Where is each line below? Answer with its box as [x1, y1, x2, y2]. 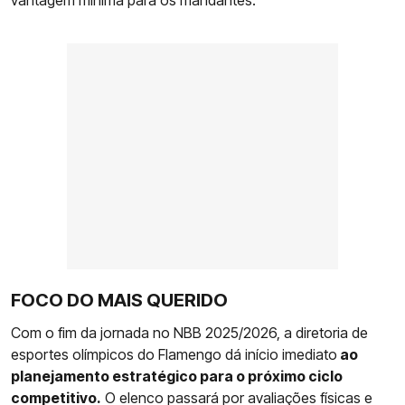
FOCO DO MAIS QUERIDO [11, 288, 228, 311]
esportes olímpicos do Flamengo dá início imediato [11, 344, 337, 363]
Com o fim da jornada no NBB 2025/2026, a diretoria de [11, 323, 368, 342]
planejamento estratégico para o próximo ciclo [11, 366, 343, 385]
